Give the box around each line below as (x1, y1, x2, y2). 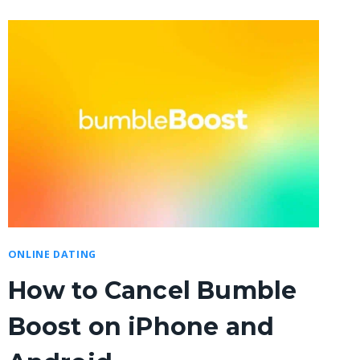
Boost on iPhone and (7, 312, 275, 342)
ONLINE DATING (7, 247, 96, 262)
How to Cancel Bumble (7, 276, 297, 306)
